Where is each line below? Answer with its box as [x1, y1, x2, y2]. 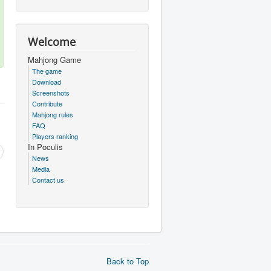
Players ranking [32, 131, 78, 141]
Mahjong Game [28, 54, 81, 65]
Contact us [32, 175, 64, 184]
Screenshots [32, 88, 70, 97]
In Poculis [28, 141, 63, 152]
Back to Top [106, 255, 149, 267]
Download [32, 77, 61, 87]
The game [32, 66, 62, 76]
